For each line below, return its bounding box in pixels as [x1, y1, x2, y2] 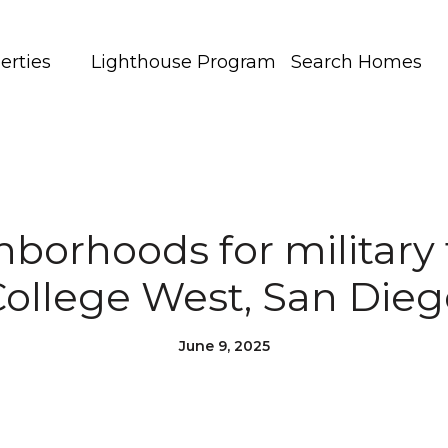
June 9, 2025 [178, 337, 270, 355]
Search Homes [291, 51, 422, 73]
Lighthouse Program [91, 51, 276, 73]
